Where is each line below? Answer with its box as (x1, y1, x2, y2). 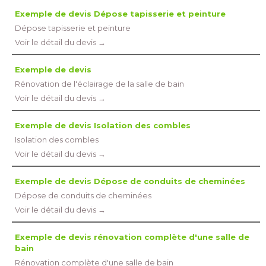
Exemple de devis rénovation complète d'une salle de (15, 232, 249, 242)
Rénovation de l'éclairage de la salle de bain (15, 79, 184, 88)
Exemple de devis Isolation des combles (15, 121, 191, 130)
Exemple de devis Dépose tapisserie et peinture (15, 9, 226, 18)
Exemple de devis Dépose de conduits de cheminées (15, 176, 245, 186)
